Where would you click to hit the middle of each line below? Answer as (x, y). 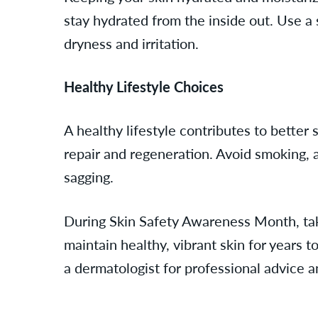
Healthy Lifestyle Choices (144, 87)
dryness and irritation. (131, 43)
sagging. (89, 177)
